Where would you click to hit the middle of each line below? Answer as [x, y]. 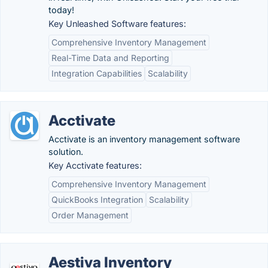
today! [61, 10]
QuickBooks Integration [97, 200]
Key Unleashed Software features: [117, 24]
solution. [66, 152]
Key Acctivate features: [95, 165]
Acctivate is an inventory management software [144, 139]
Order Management [90, 215]
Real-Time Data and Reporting [110, 58]
